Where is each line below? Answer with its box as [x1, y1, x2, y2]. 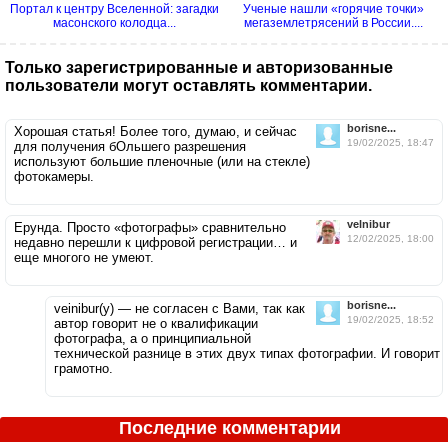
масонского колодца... [53, 15, 176, 30]
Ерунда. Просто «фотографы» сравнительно [14, 219, 286, 235]
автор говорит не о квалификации [54, 315, 258, 331]
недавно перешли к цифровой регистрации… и [14, 234, 297, 250]
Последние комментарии [119, 417, 341, 438]
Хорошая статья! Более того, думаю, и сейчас [14, 123, 297, 139]
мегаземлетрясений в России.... [244, 15, 423, 30]
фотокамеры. [14, 168, 94, 184]
